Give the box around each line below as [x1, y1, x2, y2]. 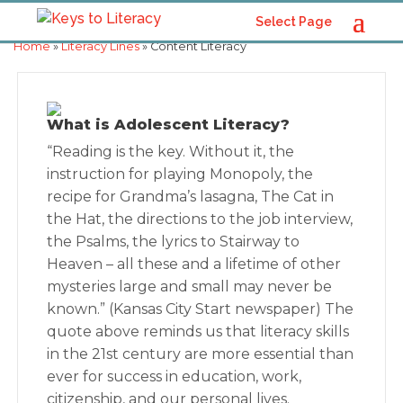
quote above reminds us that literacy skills [47, 323, 350, 340]
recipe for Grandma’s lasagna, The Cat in [47, 188, 335, 205]
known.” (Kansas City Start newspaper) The [47, 300, 354, 318]
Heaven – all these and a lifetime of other [47, 255, 342, 273]
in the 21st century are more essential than [47, 345, 354, 363]
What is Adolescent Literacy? [47, 116, 291, 133]
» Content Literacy [139, 40, 246, 53]
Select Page [255, 14, 332, 29]
